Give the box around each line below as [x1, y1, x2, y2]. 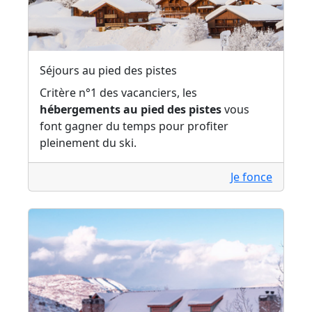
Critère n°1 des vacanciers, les [40, 85, 197, 101]
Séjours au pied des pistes [40, 63, 177, 79]
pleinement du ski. [40, 135, 136, 151]
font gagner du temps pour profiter [40, 118, 228, 134]
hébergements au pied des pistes [40, 102, 221, 118]
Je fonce [231, 169, 272, 185]
